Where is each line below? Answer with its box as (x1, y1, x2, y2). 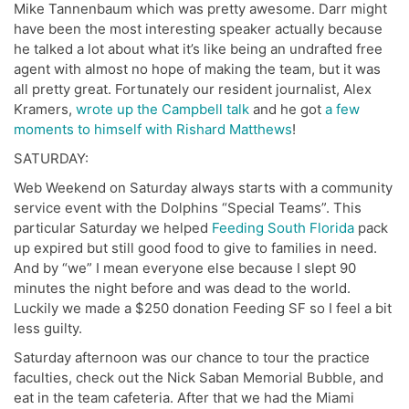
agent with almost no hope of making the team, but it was (14, 60, 381, 79)
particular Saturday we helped (14, 219, 212, 237)
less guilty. (14, 320, 82, 338)
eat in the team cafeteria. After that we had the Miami (14, 389, 354, 407)
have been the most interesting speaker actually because (14, 20, 383, 38)
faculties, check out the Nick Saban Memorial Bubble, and (14, 369, 383, 387)
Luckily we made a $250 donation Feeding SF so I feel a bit (14, 299, 392, 318)
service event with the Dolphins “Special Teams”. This (14, 199, 362, 217)
